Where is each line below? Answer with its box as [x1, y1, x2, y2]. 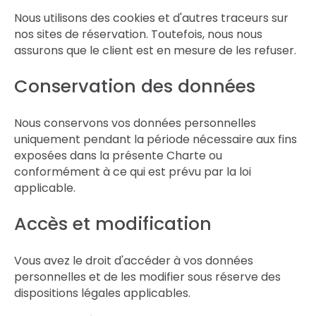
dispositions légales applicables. [14, 285, 190, 301]
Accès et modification [14, 212, 212, 236]
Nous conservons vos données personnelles [14, 115, 256, 131]
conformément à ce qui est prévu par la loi [14, 164, 251, 180]
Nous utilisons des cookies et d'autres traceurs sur [14, 10, 288, 26]
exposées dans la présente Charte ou [14, 147, 222, 164]
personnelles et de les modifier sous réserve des [14, 269, 281, 285]
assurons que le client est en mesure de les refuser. [14, 42, 296, 59]
